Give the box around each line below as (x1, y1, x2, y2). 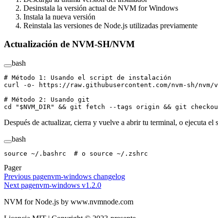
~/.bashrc (27, 150, 66, 158)
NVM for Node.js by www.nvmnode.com (4, 198, 133, 206)
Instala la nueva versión (23, 12, 95, 21)
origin (132, 103, 160, 111)
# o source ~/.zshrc (66, 150, 148, 158)
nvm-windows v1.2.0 (36, 181, 101, 190)
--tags (105, 103, 132, 111)
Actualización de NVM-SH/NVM (4, 39, 137, 50)
